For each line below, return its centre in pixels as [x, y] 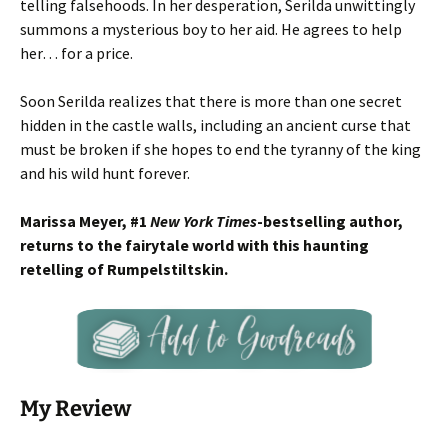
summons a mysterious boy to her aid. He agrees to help [211, 29]
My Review [75, 408]
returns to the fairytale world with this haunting [194, 245]
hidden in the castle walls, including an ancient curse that [215, 125]
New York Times [203, 221]
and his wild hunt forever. [105, 173]
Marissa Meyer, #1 [85, 221]
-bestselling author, [330, 221]
